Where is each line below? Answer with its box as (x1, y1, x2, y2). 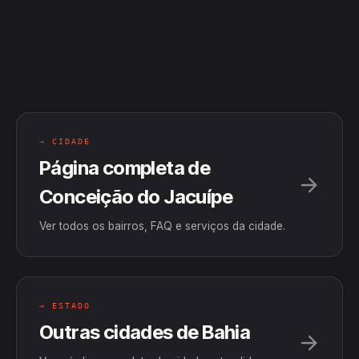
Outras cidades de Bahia (39, 321, 251, 344)
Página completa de (39, 156, 211, 179)
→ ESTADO (39, 301, 91, 310)
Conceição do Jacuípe (39, 185, 232, 208)
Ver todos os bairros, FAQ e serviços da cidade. (39, 220, 285, 232)
